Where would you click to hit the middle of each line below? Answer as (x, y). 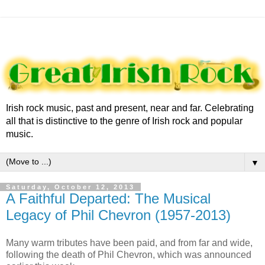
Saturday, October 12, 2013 (70, 187)
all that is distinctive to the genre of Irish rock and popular (124, 121)
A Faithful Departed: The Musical (108, 198)
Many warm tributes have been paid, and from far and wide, (129, 243)
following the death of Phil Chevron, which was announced (129, 255)
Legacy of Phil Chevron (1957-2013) (118, 215)
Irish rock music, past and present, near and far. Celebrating (130, 108)
